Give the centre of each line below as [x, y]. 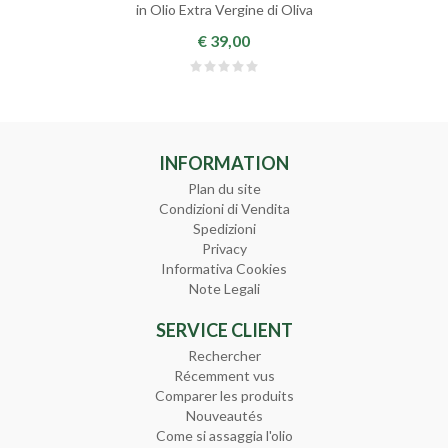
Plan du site [224, 189]
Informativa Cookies [224, 269]
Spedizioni [224, 229]
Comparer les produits [224, 396]
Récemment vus [224, 376]
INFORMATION [224, 163]
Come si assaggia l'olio [224, 436]
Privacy [224, 249]
